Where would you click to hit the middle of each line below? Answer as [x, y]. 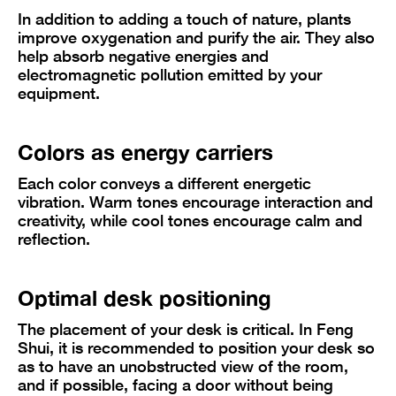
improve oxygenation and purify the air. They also [196, 37]
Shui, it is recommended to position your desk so [196, 347]
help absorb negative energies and [143, 55]
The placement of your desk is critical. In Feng [186, 328]
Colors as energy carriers [145, 152]
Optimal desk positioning [145, 297]
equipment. [59, 92]
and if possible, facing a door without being [175, 384]
